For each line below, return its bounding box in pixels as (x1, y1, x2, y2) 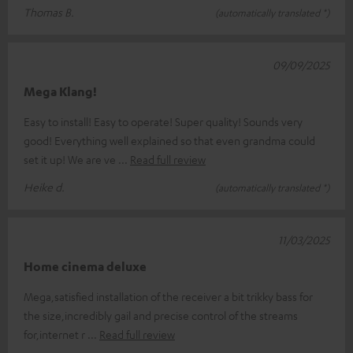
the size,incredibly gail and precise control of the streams (24, 308, 298, 323)
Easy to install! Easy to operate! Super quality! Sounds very (24, 114, 303, 129)
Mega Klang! (24, 84, 97, 100)
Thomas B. (24, 5, 74, 20)
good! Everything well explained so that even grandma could (24, 133, 315, 148)
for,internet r (24, 327, 87, 342)
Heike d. (24, 180, 65, 195)
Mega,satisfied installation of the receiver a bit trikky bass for (24, 289, 313, 304)
